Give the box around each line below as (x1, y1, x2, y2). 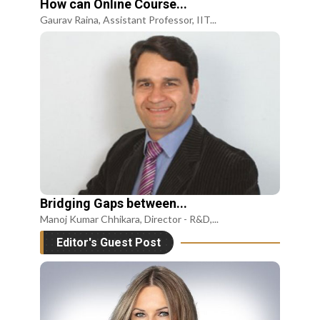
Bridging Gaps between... (40, 196, 188, 211)
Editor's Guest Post (56, 236, 161, 250)
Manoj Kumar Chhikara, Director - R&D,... (40, 213, 219, 226)
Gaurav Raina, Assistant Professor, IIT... (40, 13, 217, 26)
